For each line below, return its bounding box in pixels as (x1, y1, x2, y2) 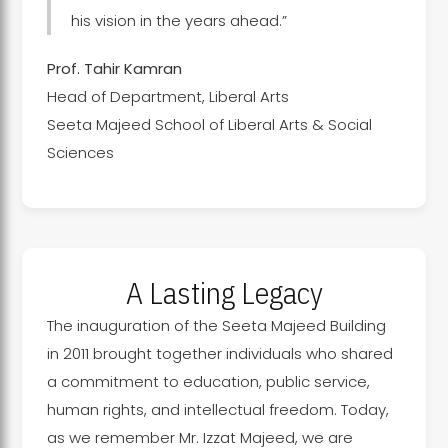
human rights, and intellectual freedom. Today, (46, 399, 389, 420)
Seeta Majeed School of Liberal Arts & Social (46, 114, 372, 135)
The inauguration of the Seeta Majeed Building (46, 315, 386, 336)
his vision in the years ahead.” (70, 10, 287, 31)
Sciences (46, 142, 114, 163)
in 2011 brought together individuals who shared (46, 343, 393, 364)
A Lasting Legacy (125, 273, 323, 312)
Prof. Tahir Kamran (46, 58, 182, 79)
